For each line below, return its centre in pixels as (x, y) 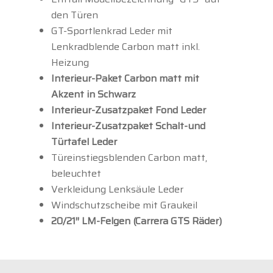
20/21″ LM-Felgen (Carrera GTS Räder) (136, 221)
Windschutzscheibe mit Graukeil (124, 205)
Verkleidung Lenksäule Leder (117, 190)
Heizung (70, 63)
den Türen (75, 15)
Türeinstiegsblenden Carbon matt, (129, 158)
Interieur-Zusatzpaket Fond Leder (129, 110)
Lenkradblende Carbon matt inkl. (126, 47)
